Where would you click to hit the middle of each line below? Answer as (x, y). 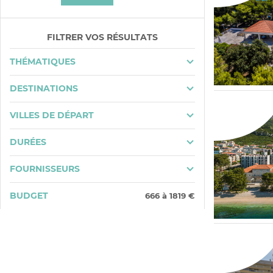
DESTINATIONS (44, 88)
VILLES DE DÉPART (52, 115)
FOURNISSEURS (45, 168)
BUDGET (29, 195)
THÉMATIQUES (43, 61)
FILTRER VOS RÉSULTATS (102, 37)
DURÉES (28, 142)
